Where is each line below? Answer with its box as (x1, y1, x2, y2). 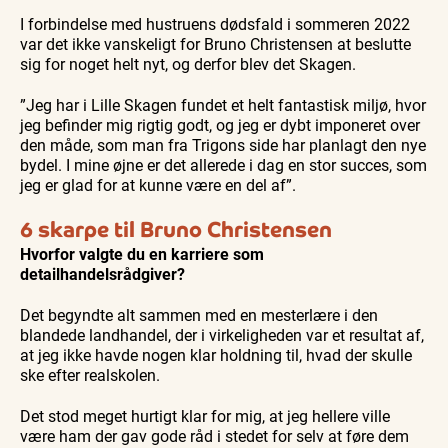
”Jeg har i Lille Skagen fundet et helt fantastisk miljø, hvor (20, 94, 426, 116)
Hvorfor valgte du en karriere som (20, 243, 264, 265)
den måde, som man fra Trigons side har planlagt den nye (20, 134, 426, 156)
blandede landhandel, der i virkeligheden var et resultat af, (20, 324, 424, 346)
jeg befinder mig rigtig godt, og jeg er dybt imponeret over (20, 114, 420, 136)
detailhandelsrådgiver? (20, 263, 185, 285)
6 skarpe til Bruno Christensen (20, 216, 332, 244)
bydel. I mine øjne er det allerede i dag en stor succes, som (20, 154, 427, 176)
